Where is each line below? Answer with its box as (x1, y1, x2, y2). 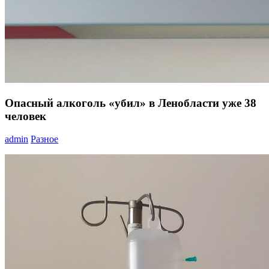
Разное (31, 134, 58, 145)
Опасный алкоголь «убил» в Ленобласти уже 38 (5, 96, 256, 109)
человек (5, 109, 46, 122)
